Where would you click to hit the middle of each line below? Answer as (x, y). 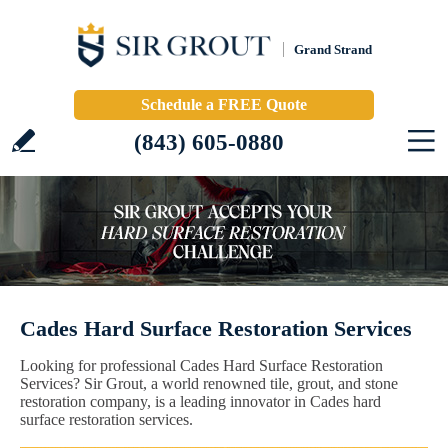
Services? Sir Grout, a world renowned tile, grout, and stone (209, 383)
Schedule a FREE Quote (224, 104)
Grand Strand (333, 49)
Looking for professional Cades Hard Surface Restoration (201, 365)
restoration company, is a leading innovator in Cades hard (200, 401)
